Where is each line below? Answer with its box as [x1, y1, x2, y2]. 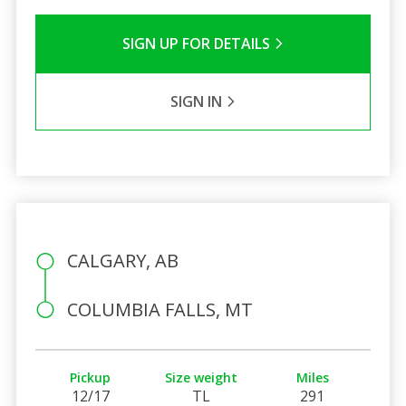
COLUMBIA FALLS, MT [66, 296, 253, 322]
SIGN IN [169, 91, 226, 111]
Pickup [70, 368, 111, 386]
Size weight [165, 368, 238, 386]
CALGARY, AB [66, 247, 179, 273]
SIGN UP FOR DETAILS [121, 33, 274, 53]
